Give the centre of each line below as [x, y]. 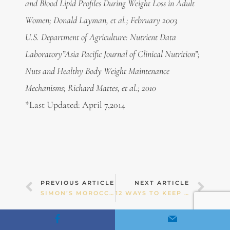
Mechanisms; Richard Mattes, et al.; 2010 [90, 88]
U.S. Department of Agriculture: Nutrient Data [100, 37]
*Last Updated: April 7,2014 [75, 105]
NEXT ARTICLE [162, 183]
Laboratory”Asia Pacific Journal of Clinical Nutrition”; [112, 54]
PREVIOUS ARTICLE [77, 183]
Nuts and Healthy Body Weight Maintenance [97, 71]
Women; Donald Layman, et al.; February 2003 [101, 20]
